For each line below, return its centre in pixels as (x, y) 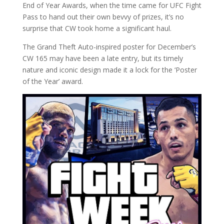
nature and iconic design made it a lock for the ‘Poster (109, 70)
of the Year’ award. (52, 81)
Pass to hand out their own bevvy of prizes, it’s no (103, 17)
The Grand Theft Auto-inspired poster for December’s (109, 47)
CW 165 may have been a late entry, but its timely (102, 58)
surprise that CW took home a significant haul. (97, 28)
